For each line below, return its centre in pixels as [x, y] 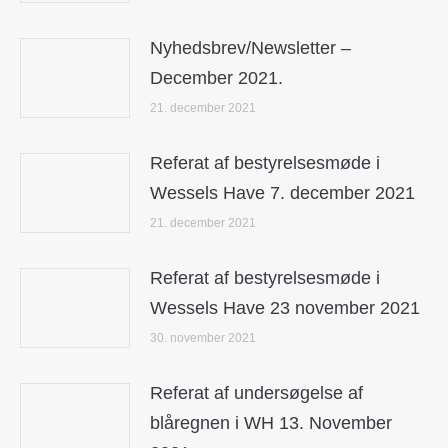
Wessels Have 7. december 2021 [282, 193]
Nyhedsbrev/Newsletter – [250, 48]
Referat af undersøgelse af [256, 393]
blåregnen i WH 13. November [271, 423]
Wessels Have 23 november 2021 [285, 308]
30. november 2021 [203, 338]
